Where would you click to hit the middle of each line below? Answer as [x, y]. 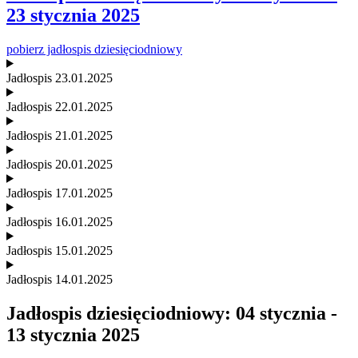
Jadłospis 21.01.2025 [60, 135]
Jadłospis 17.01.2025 [60, 193]
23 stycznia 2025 [73, 15]
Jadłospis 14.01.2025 [60, 279]
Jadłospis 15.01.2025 [60, 250]
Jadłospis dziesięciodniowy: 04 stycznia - [172, 313]
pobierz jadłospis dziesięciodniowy [94, 49]
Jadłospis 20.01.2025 [60, 164]
